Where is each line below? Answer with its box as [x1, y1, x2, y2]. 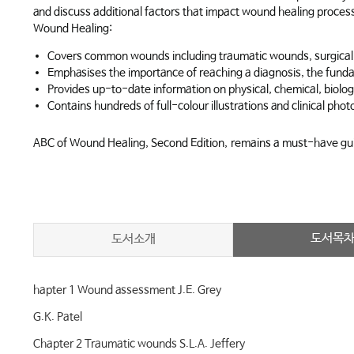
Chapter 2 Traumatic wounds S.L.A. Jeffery [33, 337, 245, 350]
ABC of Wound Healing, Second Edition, [33, 137, 228, 149]
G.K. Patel [33, 311, 82, 323]
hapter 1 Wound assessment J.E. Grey [33, 284, 221, 296]
